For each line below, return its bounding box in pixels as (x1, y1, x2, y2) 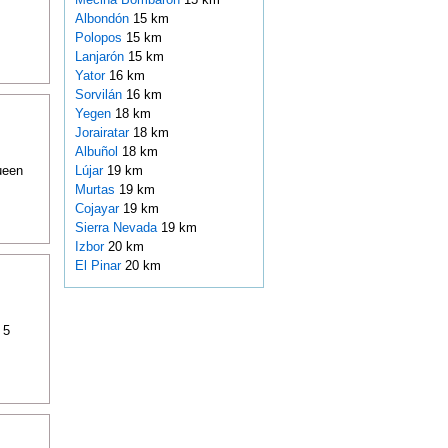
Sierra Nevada (74, 220, 161, 236)
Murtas (74, 182, 119, 198)
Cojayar (74, 201, 123, 217)
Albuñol (74, 144, 122, 160)
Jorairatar (74, 125, 133, 141)
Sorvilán (74, 87, 126, 103)
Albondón (74, 11, 133, 27)
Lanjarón (74, 49, 128, 65)
